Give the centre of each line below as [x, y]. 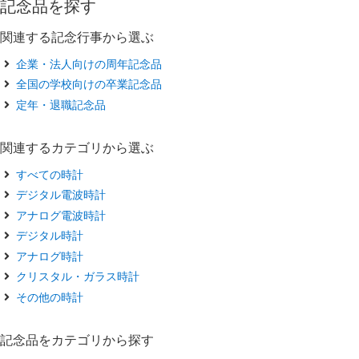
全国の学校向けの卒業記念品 [89, 84]
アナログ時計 [50, 256]
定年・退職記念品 [61, 104]
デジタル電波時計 [61, 195]
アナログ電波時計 [61, 215]
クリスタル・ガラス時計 [78, 276]
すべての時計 [50, 174]
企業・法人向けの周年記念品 [89, 63]
